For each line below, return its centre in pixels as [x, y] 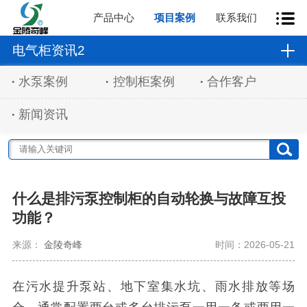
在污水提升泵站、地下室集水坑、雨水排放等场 [153, 287]
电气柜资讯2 [48, 50]
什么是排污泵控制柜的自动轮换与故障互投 [149, 199]
